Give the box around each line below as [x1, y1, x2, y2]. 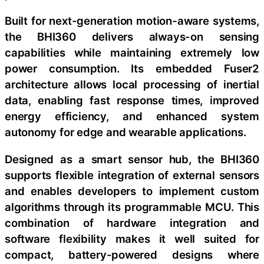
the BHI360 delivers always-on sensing [5, 30, 259, 44]
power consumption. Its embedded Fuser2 [5, 62, 259, 75]
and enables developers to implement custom [5, 184, 259, 197]
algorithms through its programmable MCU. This [5, 200, 259, 213]
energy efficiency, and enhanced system [5, 110, 259, 123]
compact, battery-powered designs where [5, 247, 259, 261]
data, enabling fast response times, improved [5, 94, 259, 107]
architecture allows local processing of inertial [5, 78, 259, 91]
